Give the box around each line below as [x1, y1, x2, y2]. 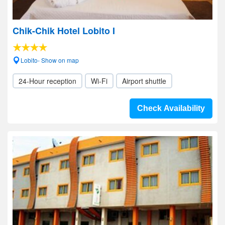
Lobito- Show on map [21, 56, 79, 64]
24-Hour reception [19, 76, 76, 86]
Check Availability [137, 104, 205, 113]
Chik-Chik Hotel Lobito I [13, 24, 115, 37]
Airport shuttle [122, 76, 166, 86]
